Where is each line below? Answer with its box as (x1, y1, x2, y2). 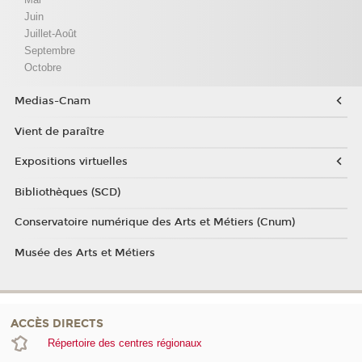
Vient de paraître (14, 124, 104, 138)
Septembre (23, 44, 75, 57)
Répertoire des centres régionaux (47, 336, 202, 349)
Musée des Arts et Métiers (14, 246, 155, 259)
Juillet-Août (23, 27, 77, 40)
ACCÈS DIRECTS (11, 316, 103, 330)
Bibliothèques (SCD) (14, 185, 120, 199)
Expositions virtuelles (14, 155, 128, 169)
